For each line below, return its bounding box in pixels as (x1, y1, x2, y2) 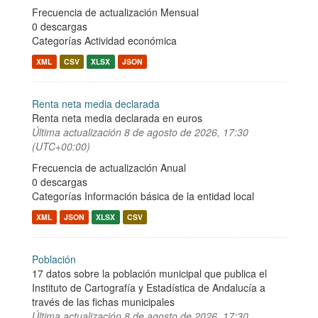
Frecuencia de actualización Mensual (32, 5, 199, 19)
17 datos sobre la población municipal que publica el (32, 266, 267, 280)
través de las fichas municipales (32, 295, 175, 309)
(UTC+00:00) (32, 139, 90, 153)
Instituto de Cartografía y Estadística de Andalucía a (32, 280, 265, 295)
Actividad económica (84, 33, 177, 48)
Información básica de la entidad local (84, 189, 254, 203)
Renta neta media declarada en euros (32, 111, 202, 125)
